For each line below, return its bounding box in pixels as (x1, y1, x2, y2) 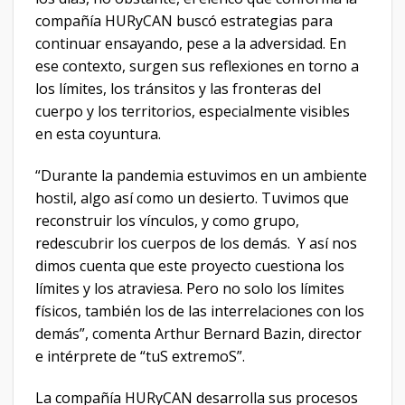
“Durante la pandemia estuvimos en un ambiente (35, 165, 367, 185)
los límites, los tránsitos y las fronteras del (35, 79, 321, 99)
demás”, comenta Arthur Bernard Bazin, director (35, 323, 362, 344)
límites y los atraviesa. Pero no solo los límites (35, 278, 344, 298)
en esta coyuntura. (35, 124, 161, 145)
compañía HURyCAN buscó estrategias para (35, 11, 333, 32)
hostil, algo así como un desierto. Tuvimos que (35, 187, 349, 208)
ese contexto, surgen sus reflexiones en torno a (35, 56, 359, 77)
